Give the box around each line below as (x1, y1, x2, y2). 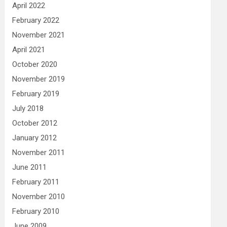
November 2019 (12, 74, 65, 84)
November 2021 (12, 30, 65, 40)
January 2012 (12, 133, 57, 142)
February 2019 (12, 89, 60, 98)
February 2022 (12, 16, 60, 25)
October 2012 (12, 119, 58, 128)
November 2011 (12, 148, 65, 157)
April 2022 (12, 1, 46, 10)
